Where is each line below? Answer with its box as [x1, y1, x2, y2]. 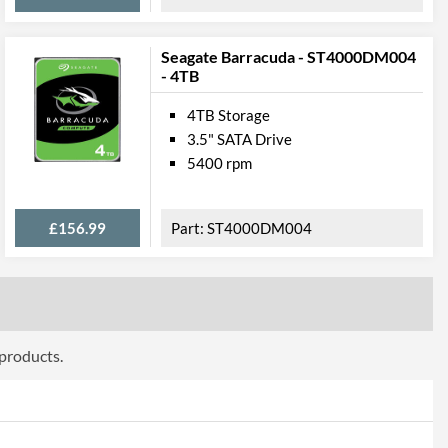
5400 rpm [187, 154, 252, 172]
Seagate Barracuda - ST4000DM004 [161, 47, 416, 66]
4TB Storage [187, 106, 270, 124]
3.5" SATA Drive [187, 130, 292, 148]
